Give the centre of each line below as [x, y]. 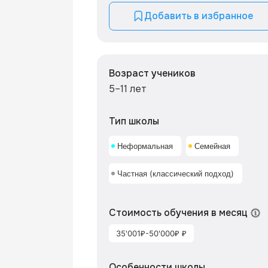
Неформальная [145, 146]
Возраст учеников [152, 73]
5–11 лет [128, 89]
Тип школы [134, 121]
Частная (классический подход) [176, 173]
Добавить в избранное [199, 16]
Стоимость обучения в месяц [178, 213]
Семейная [212, 146]
